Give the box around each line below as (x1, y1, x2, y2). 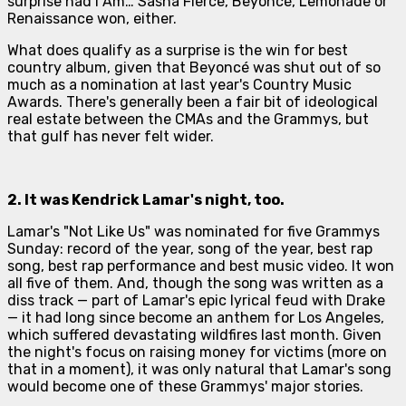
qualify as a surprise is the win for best (79, 41, 348, 59)
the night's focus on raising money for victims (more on (7, 343, 387, 361)
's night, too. (190, 190, 285, 208)
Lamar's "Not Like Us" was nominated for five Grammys (7, 222, 380, 240)
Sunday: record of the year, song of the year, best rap (7, 239, 372, 257)
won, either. (93, 9, 177, 27)
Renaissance (7, 9, 93, 27)
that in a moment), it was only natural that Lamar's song (7, 360, 391, 378)
